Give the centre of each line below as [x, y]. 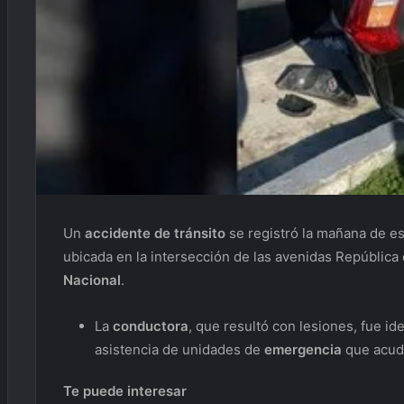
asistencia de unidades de [179, 350]
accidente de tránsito [155, 234]
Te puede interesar [125, 391]
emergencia [303, 350]
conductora [151, 326]
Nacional [92, 280]
